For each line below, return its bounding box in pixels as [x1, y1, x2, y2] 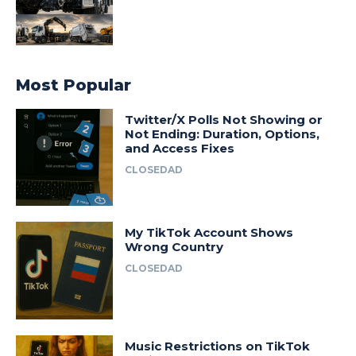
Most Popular [16, 75, 131, 95]
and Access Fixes [125, 140, 235, 156]
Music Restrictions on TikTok [125, 338, 311, 354]
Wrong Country [125, 239, 224, 255]
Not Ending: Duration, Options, [125, 126, 320, 141]
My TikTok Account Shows [125, 225, 294, 241]
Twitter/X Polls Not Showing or [125, 111, 323, 127]
